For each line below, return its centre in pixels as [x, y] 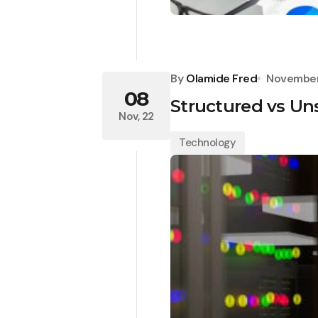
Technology [208, 142]
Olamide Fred [222, 78]
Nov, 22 [136, 117]
